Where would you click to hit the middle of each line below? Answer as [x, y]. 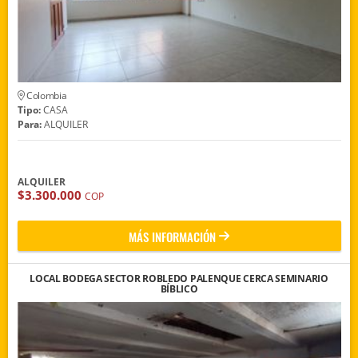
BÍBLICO [179, 288]
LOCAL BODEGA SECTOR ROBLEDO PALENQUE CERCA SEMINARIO [179, 278]
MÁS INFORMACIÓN [172, 236]
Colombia [46, 96]
